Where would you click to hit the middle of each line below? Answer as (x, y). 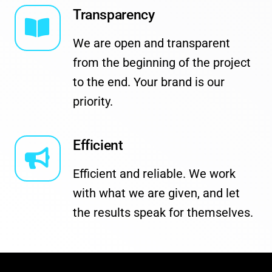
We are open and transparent (151, 43)
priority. (93, 101)
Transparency (114, 14)
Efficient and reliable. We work (154, 173)
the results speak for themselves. (163, 212)
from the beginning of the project (161, 62)
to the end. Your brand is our (148, 82)
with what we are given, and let (156, 193)
